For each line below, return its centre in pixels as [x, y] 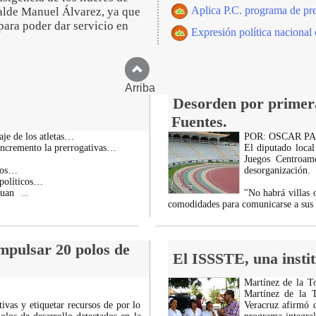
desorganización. [277, 170]
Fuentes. [199, 122]
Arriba [158, 88]
